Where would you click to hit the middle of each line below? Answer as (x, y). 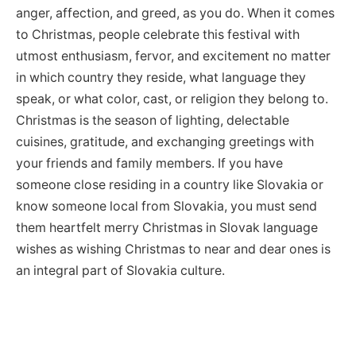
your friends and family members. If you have (149, 163)
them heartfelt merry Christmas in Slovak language (167, 227)
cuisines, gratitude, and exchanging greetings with (165, 141)
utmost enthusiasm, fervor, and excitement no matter (173, 56)
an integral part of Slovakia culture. (120, 270)
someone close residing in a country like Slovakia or (170, 184)
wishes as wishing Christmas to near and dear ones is (173, 249)
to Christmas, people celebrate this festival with (158, 34)
